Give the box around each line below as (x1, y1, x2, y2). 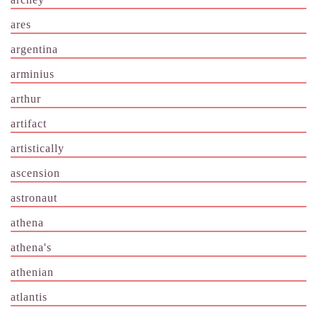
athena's (11, 241, 52, 254)
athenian (11, 266, 54, 279)
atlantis (11, 291, 47, 304)
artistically (11, 142, 64, 155)
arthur (11, 93, 41, 105)
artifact (11, 117, 47, 130)
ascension (11, 167, 60, 180)
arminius (11, 68, 54, 81)
